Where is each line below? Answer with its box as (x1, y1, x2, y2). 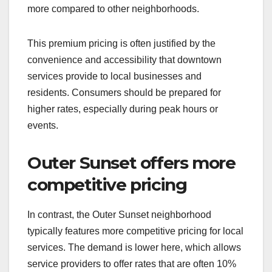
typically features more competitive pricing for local (27, 225, 243, 236)
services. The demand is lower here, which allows (27, 242, 241, 253)
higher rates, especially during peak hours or (27, 103, 218, 114)
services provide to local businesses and (27, 70, 202, 81)
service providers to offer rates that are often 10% (27, 258, 236, 269)
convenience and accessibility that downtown (27, 54, 222, 65)
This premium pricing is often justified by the (27, 38, 216, 49)
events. (27, 120, 58, 131)
